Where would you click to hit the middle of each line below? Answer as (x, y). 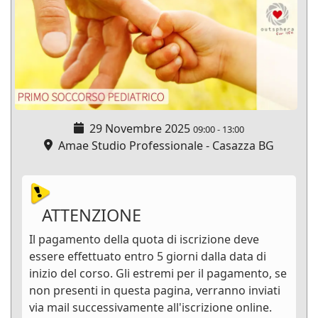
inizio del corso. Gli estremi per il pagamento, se (158, 274)
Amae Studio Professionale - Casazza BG (163, 146)
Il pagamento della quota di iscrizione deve (144, 240)
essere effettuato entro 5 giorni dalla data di (148, 257)
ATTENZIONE (85, 215)
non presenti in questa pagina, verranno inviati (155, 291)
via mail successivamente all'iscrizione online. (150, 308)
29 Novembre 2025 (140, 129)
